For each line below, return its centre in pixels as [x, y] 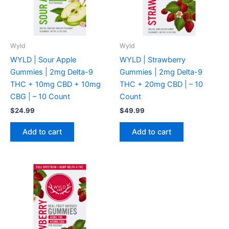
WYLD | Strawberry [153, 60]
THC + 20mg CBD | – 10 [161, 84]
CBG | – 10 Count [40, 96]
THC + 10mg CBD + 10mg [55, 84]
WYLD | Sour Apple [43, 60]
